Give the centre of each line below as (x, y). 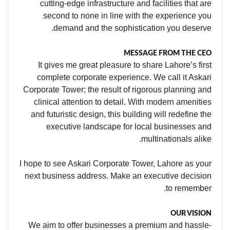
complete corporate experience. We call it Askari (124, 77)
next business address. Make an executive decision (118, 176)
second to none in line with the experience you (127, 16)
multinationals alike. (176, 139)
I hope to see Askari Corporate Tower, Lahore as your (116, 164)
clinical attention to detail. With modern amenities (123, 102)
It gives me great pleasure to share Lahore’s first (125, 65)
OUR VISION (191, 214)
